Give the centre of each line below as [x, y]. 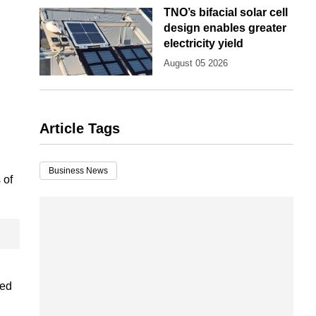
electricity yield [203, 44]
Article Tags [80, 129]
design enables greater [225, 28]
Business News [78, 171]
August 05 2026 [196, 63]
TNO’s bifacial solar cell [226, 13]
